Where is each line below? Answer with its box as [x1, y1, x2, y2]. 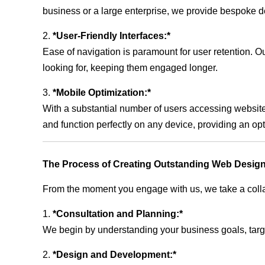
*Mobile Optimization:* [53, 87, 151, 98]
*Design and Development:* [53, 249, 176, 260]
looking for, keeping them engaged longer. [43, 62, 218, 73]
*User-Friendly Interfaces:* [53, 30, 170, 41]
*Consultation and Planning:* [53, 208, 183, 219]
